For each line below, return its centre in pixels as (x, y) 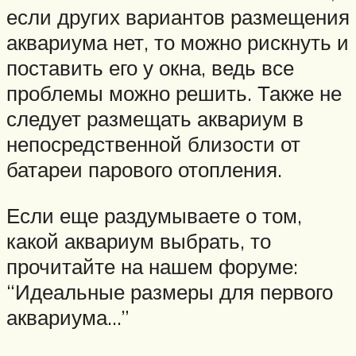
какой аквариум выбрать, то (139, 240)
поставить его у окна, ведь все (150, 68)
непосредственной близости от (153, 144)
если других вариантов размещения (178, 17)
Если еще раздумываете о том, (154, 215)
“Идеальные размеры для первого (170, 291)
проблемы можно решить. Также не (174, 93)
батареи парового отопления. (144, 170)
